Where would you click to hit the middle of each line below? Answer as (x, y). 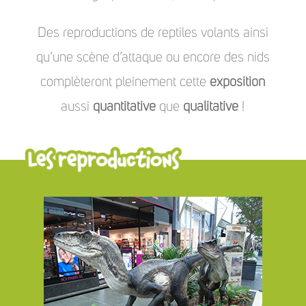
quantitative (125, 106)
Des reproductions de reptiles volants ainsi (153, 32)
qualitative (211, 106)
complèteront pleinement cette (125, 82)
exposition (238, 82)
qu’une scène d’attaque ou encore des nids (153, 57)
